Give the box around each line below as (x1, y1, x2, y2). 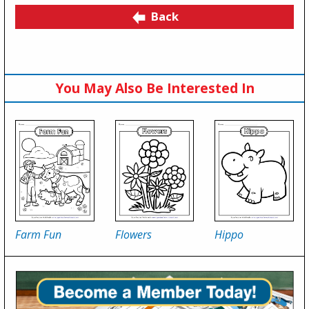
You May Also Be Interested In (54, 78, 255, 97)
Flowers (114, 227, 152, 243)
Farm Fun (15, 227, 61, 243)
